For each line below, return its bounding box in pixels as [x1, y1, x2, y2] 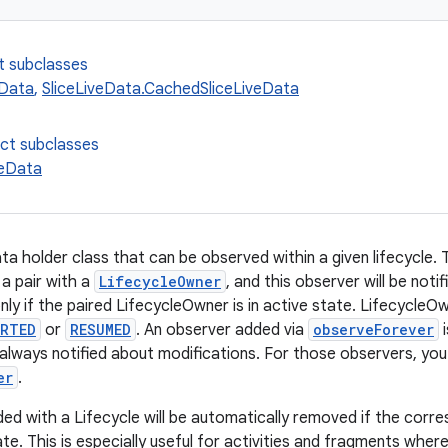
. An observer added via [136, 320, 308, 340]
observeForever [313, 320, 434, 339]
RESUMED [70, 320, 131, 339]
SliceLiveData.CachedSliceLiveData [42, 79, 299, 99]
